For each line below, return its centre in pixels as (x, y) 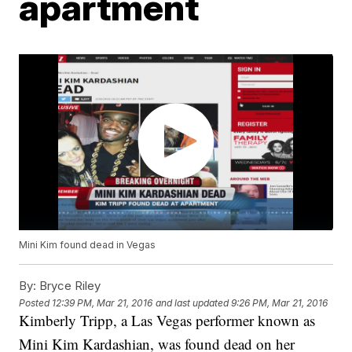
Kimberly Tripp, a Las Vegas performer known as (167, 321)
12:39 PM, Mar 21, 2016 (103, 302)
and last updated (192, 302)
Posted (36, 302)
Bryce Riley (69, 286)
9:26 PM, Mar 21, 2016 (280, 302)
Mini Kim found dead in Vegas (88, 245)
